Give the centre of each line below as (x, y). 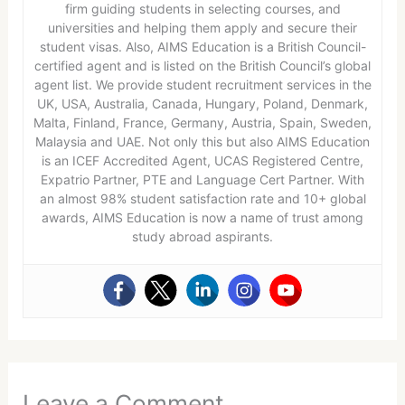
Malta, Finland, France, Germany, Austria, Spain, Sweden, (202, 122)
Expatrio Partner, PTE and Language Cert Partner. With (202, 179)
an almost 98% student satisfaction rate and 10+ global (202, 198)
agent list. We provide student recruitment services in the (202, 84)
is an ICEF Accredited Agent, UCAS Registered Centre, (202, 160)
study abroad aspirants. (202, 236)
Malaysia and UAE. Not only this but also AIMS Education (202, 141)
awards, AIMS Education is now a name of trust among (202, 217)
